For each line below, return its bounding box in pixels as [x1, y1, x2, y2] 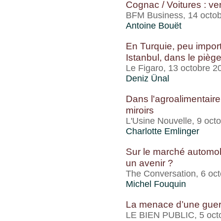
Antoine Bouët [126, 21, 182, 31]
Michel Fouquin [126, 179, 186, 189]
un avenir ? [126, 157, 173, 168]
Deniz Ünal [126, 74, 169, 83]
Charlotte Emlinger [126, 126, 199, 136]
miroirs [126, 105, 154, 115]
